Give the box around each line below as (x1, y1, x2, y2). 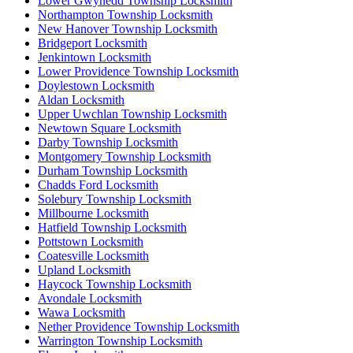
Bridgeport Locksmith (38, 35, 147, 50)
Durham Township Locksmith (38, 163, 188, 177)
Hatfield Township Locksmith (38, 220, 187, 234)
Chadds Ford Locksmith (38, 177, 158, 191)
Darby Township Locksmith (38, 135, 178, 149)
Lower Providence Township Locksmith (38, 64, 239, 78)
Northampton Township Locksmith (38, 7, 213, 21)
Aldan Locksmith (38, 92, 124, 106)
